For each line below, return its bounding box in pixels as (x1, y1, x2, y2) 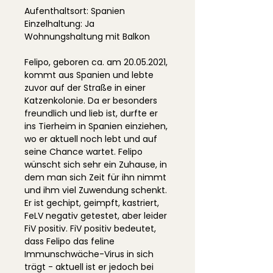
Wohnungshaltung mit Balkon (24, 30, 150, 43)
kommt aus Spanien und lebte (24, 69, 154, 81)
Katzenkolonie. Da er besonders (24, 94, 157, 107)
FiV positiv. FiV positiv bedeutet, (24, 222, 156, 235)
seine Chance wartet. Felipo (24, 146, 143, 158)
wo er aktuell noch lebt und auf (24, 133, 157, 145)
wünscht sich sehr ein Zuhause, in (24, 158, 167, 171)
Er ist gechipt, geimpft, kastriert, (24, 197, 159, 209)
